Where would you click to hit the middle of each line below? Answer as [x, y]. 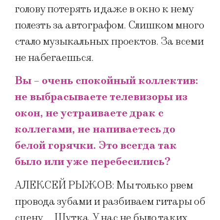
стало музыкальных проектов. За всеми [109, 42]
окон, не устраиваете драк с [89, 113]
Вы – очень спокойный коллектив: [107, 81]
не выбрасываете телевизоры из [101, 97]
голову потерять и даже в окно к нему [104, 9]
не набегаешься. [54, 58]
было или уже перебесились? [93, 162]
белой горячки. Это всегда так [96, 146]
